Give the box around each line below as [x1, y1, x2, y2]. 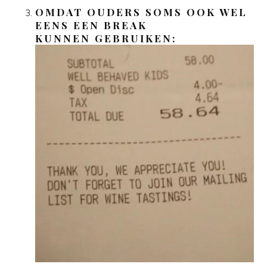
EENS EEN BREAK [35, 18, 148, 32]
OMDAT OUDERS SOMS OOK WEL [35, 5, 248, 18]
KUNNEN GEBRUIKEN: [35, 31, 178, 45]
